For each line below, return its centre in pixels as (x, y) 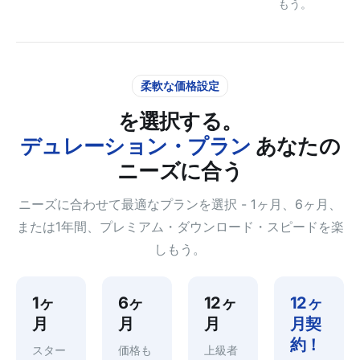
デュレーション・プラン (136, 145)
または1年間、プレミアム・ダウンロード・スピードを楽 (180, 226)
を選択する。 (180, 121)
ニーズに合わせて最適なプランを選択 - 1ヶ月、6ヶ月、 (180, 204)
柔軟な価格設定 (180, 85)
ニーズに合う (180, 170)
